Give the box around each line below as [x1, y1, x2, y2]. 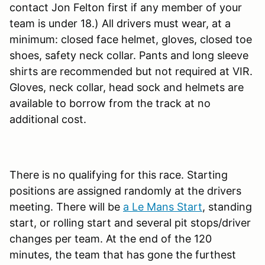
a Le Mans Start [123, 201, 202, 214]
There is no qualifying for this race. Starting [9, 169, 228, 182]
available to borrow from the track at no [9, 97, 211, 110]
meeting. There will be [9, 201, 123, 214]
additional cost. [9, 113, 86, 126]
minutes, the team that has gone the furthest [9, 248, 236, 261]
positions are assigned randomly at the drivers [9, 185, 241, 198]
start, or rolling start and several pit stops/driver [9, 216, 251, 230]
